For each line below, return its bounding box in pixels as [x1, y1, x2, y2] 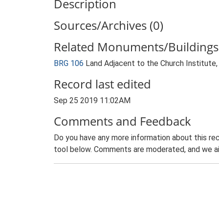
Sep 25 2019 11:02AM [54, 96, 131, 105]
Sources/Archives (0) [54, 17, 163, 33]
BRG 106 [54, 59, 84, 68]
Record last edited [54, 76, 151, 92]
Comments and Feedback [54, 113, 191, 129]
